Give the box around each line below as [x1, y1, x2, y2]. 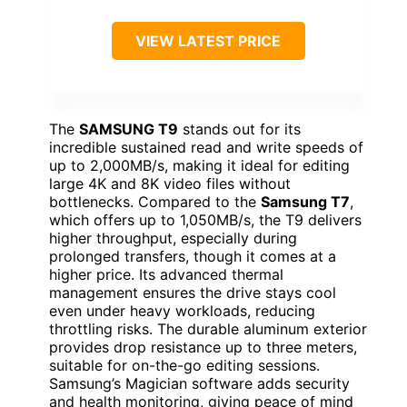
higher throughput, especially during [49, 228, 297, 247]
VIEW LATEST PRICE [135, 31, 281, 50]
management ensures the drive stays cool [49, 283, 336, 302]
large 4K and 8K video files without [49, 174, 291, 193]
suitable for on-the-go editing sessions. [49, 355, 320, 374]
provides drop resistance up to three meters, [49, 337, 357, 356]
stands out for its [178, 119, 301, 138]
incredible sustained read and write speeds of [49, 137, 363, 156]
